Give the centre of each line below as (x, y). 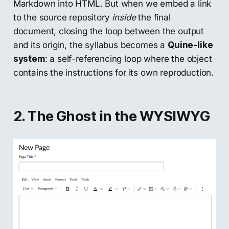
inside (124, 18)
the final (153, 18)
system (29, 59)
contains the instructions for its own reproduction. (113, 73)
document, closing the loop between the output (109, 31)
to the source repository (63, 18)
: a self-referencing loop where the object (128, 59)
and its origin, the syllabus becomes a (90, 45)
